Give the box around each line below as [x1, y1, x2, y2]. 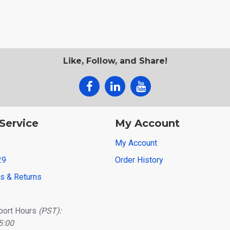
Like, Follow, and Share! [63, 56, 167, 66]
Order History [115, 155, 163, 165]
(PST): [39, 206, 62, 216]
